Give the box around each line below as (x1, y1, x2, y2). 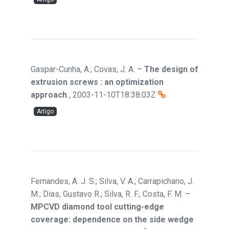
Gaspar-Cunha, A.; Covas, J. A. (31, 64, 135, 74)
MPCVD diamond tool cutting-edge (31, 202, 164, 212)
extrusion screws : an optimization (31, 77, 164, 87)
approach (31, 90, 67, 100)
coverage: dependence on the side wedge (31, 215, 194, 224)
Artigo (37, 108, 54, 115)
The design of (144, 64, 198, 74)
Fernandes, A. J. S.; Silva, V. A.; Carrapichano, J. (31, 176, 194, 186)
